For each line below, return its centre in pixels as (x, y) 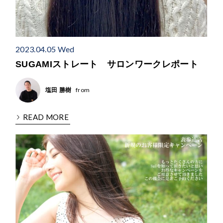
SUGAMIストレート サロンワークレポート (107, 64)
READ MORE (46, 117)
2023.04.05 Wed (45, 49)
